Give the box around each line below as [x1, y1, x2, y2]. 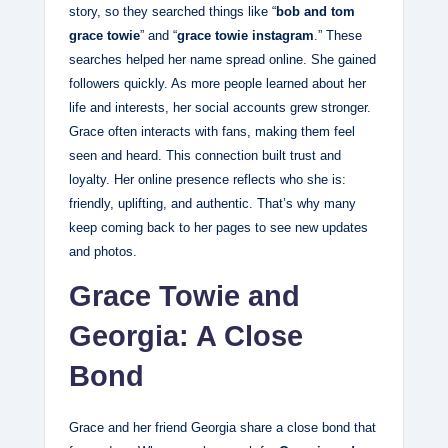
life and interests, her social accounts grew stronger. [69, 100, 371, 116]
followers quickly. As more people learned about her [69, 76, 366, 92]
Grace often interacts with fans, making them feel [69, 124, 355, 140]
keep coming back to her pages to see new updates [69, 220, 368, 236]
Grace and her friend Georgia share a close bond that [69, 420, 376, 436]
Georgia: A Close [69, 320, 303, 353]
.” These [314, 28, 362, 44]
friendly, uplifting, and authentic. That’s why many [69, 196, 356, 212]
